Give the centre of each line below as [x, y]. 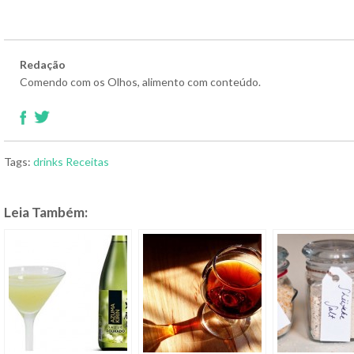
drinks [48, 161]
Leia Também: [46, 212]
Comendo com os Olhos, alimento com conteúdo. [140, 81]
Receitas [87, 161]
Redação [43, 64]
